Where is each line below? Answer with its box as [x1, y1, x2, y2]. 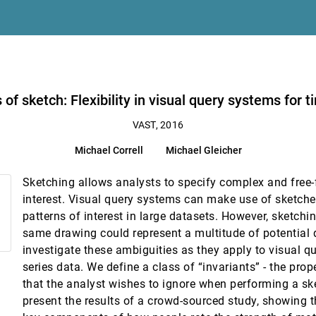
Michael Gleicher [165, 145, 242, 157]
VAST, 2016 [132, 119, 184, 131]
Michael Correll [74, 145, 143, 157]
